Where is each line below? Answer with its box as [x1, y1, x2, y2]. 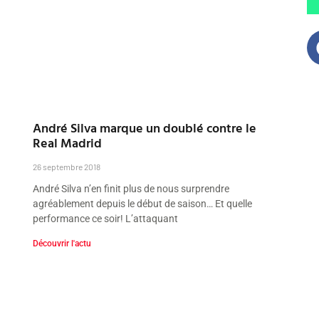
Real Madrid [33, 132, 103, 152]
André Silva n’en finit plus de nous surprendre [33, 182, 230, 194]
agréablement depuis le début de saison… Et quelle [33, 197, 253, 209]
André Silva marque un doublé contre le [33, 117, 257, 137]
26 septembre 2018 [33, 161, 101, 172]
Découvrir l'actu [33, 238, 92, 249]
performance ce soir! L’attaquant [33, 212, 179, 224]
